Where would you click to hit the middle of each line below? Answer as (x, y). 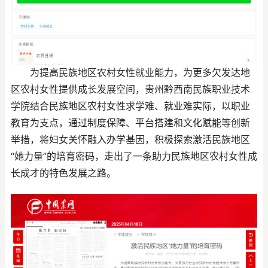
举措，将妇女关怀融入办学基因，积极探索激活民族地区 (130, 140)
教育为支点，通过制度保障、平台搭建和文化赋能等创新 (130, 123)
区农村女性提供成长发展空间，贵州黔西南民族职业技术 (130, 90)
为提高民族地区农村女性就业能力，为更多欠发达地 (130, 73)
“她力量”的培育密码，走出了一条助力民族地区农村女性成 (134, 157)
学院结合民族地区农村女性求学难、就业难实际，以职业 (130, 106)
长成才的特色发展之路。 (63, 173)
